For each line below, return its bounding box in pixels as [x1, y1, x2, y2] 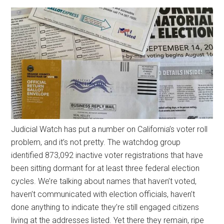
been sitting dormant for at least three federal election [11, 163, 200, 173]
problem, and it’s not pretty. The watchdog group [11, 137, 181, 147]
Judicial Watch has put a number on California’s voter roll [11, 124, 208, 134]
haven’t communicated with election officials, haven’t [11, 189, 195, 199]
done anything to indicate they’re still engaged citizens [11, 202, 199, 212]
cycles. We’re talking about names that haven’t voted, [11, 176, 197, 186]
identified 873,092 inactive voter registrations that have [11, 150, 203, 160]
